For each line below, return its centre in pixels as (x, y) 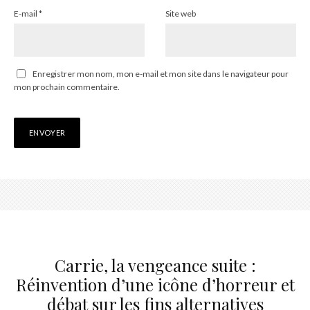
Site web (181, 13)
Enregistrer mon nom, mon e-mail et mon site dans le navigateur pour (161, 73)
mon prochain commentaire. (67, 86)
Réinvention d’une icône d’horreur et (155, 284)
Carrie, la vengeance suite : (155, 265)
